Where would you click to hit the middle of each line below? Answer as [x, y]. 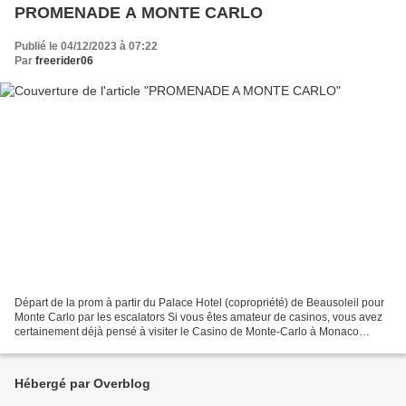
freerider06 [64, 60]
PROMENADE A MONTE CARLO [139, 12]
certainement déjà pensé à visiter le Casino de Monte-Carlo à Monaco [187, 332]
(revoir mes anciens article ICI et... [97, 347]
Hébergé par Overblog [82, 384]
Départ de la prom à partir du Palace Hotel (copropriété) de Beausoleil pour [199, 303]
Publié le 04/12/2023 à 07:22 [86, 46]
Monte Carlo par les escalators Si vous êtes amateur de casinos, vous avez [198, 318]
